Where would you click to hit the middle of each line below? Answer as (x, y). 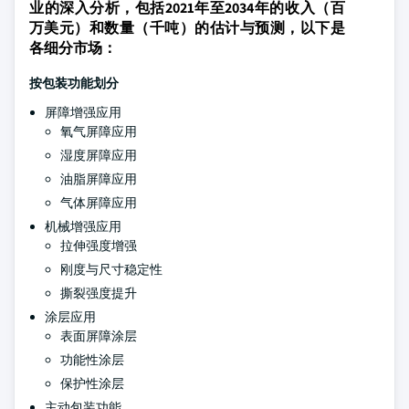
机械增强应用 (83, 226)
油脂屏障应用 (99, 179)
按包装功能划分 (74, 83)
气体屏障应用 (99, 203)
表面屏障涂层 (99, 336)
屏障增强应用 (83, 112)
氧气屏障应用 (99, 131)
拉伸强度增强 (99, 246)
